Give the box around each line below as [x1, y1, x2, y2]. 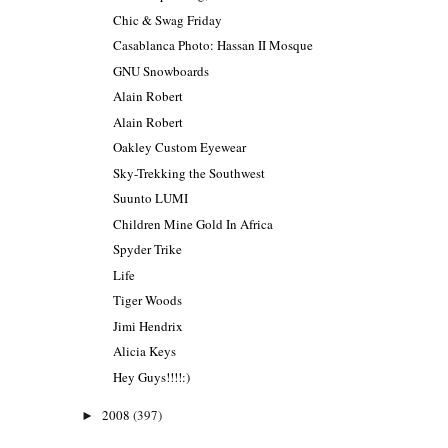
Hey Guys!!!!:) [113, 367, 191, 386]
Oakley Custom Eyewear [113, 138, 247, 157]
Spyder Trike [113, 240, 183, 259]
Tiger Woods [113, 291, 183, 310]
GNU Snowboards [113, 61, 210, 80]
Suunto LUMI [113, 189, 189, 208]
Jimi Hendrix [113, 316, 184, 335]
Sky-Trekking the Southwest [113, 163, 266, 182]
